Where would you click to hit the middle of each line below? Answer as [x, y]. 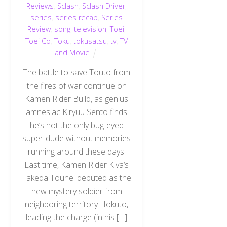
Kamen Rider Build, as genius [77, 99]
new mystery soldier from [77, 191]
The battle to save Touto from [77, 72]
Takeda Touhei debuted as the [77, 178]
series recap [77, 18]
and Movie [72, 53]
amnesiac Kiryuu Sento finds [77, 112]
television [90, 29]
